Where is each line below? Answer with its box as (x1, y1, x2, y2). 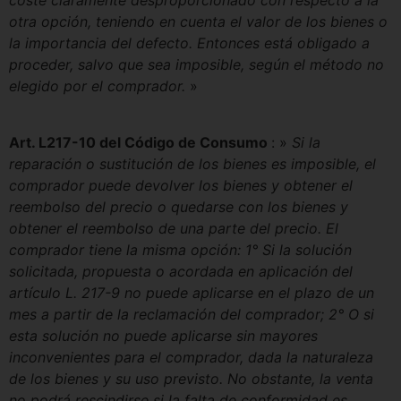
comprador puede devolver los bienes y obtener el (9, 175, 353, 194)
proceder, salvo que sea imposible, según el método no (9, 55, 384, 74)
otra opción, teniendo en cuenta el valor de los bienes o (9, 13, 388, 31)
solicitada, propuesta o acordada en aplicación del (9, 261, 353, 280)
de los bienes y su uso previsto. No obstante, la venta (9, 369, 373, 388)
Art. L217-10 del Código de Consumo (9, 132, 271, 151)
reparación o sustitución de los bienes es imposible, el (9, 154, 376, 173)
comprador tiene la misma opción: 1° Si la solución (9, 240, 352, 259)
